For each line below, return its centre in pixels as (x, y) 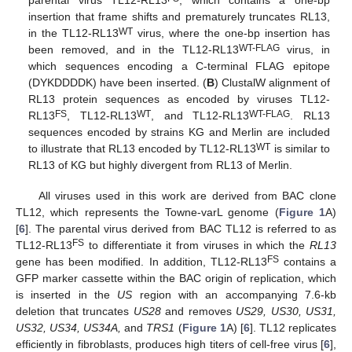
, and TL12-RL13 (200, 116)
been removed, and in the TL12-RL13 (134, 50)
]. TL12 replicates (293, 327)
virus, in (304, 50)
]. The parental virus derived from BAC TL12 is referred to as (181, 228)
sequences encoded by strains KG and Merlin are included (179, 132)
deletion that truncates (75, 311)
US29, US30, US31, (286, 311)
